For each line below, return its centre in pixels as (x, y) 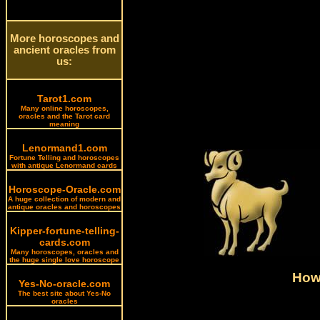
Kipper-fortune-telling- (64, 231)
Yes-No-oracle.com (64, 284)
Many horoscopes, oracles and (64, 252)
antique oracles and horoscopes (64, 207)
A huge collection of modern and (64, 199)
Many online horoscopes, (64, 108)
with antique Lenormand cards (64, 165)
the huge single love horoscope (64, 260)
